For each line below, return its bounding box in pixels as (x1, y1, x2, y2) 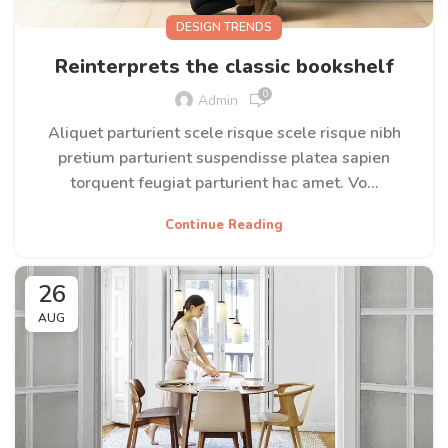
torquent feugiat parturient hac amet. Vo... (69, 171, 379, 194)
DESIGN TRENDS (176, 18, 272, 35)
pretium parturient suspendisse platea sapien (58, 146, 390, 169)
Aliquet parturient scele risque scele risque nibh (47, 121, 401, 144)
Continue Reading (165, 215, 283, 234)
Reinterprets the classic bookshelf (54, 52, 394, 80)
